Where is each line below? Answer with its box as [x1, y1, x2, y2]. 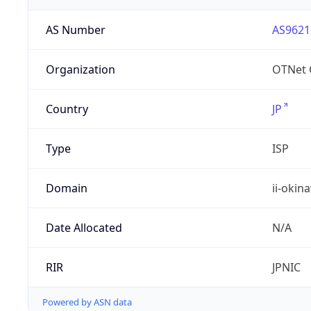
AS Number [45, 22, 106, 38]
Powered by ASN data [42, 296, 132, 309]
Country [45, 101, 88, 117]
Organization [45, 62, 115, 78]
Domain [45, 180, 87, 196]
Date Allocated [45, 220, 122, 236]
